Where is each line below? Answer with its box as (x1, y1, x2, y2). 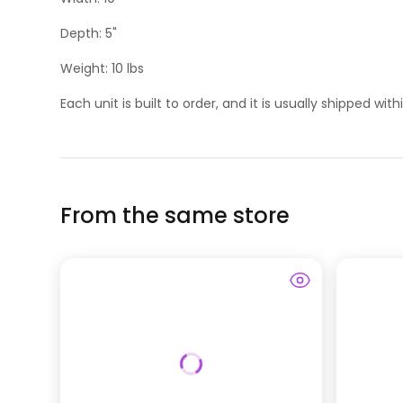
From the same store (60, 200, 291, 230)
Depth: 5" (60, 23, 118, 42)
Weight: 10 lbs (60, 58, 145, 77)
